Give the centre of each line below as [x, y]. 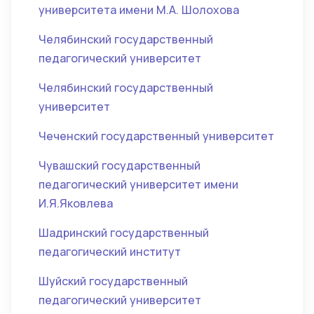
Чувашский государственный [120, 165]
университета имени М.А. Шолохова [139, 10]
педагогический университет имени [138, 184]
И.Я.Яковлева [76, 203]
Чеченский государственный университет [156, 136]
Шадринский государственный [124, 233]
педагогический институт [110, 252]
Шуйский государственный [113, 281]
